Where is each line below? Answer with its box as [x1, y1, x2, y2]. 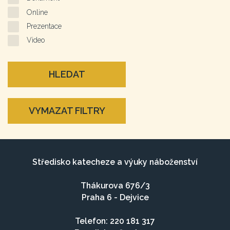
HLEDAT [48, 69, 85, 80]
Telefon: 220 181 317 [75, 216, 155, 226]
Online [27, 8, 48, 16]
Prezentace [27, 22, 62, 31]
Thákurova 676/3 [80, 181, 150, 191]
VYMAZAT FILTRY [28, 105, 105, 117]
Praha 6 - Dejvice [81, 193, 149, 203]
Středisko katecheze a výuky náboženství [32, 157, 198, 167]
